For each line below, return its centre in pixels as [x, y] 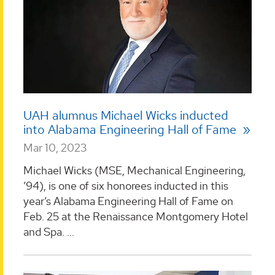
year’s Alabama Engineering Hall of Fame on [128, 201]
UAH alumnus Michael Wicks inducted [126, 115]
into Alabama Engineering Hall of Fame [131, 129]
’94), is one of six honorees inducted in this [126, 186]
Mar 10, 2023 [55, 147]
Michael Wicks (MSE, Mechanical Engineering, [134, 171]
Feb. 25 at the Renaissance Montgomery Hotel [136, 217]
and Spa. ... [49, 232]
